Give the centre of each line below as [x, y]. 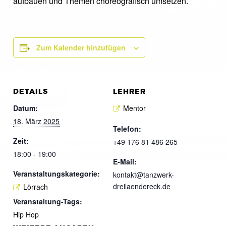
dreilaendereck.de [142, 186]
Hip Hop [26, 214]
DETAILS [31, 92]
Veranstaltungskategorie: [56, 174]
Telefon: [127, 128]
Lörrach [36, 187]
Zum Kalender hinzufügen [81, 47]
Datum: [25, 108]
